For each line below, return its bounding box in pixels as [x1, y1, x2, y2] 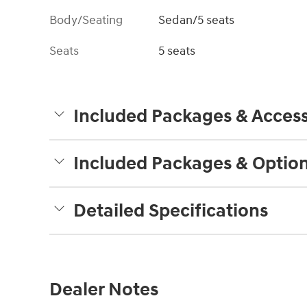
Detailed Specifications [73, 199, 268, 223]
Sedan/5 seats [158, 12, 235, 29]
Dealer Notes [49, 278, 158, 302]
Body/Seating [49, 12, 123, 29]
